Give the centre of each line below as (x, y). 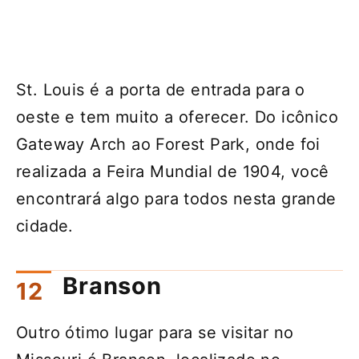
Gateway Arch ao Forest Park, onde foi (168, 144)
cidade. (45, 226)
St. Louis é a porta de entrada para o (161, 89)
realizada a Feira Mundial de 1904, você (173, 171)
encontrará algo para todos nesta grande (176, 198)
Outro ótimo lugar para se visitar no (155, 333)
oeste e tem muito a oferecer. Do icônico (177, 117)
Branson (113, 286)
